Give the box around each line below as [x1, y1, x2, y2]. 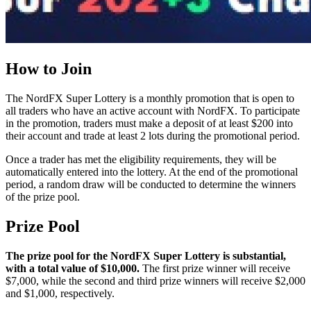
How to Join [6, 59, 92, 78]
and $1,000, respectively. [6, 287, 115, 299]
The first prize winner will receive [140, 262, 290, 274]
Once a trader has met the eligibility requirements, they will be [6, 153, 276, 165]
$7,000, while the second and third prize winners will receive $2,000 [6, 274, 305, 287]
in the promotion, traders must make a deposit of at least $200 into [6, 117, 293, 129]
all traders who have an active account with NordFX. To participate [6, 104, 300, 117]
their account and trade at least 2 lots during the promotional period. [6, 129, 300, 142]
